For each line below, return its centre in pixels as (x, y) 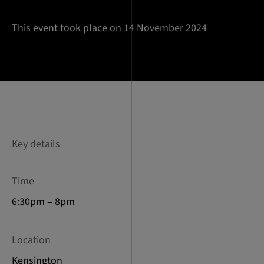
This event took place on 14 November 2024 (109, 28)
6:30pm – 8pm (43, 202)
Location (31, 240)
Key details (36, 144)
